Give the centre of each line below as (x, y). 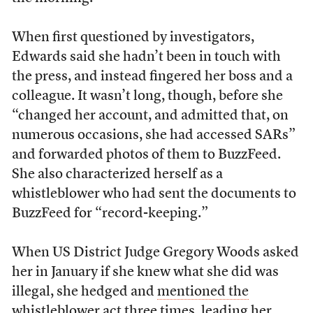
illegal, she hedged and (84, 292)
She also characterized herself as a (117, 175)
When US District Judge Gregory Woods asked (155, 253)
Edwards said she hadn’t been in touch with (146, 57)
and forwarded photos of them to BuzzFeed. (146, 155)
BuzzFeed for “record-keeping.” (110, 214)
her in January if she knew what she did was (145, 272)
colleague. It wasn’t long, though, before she (147, 96)
